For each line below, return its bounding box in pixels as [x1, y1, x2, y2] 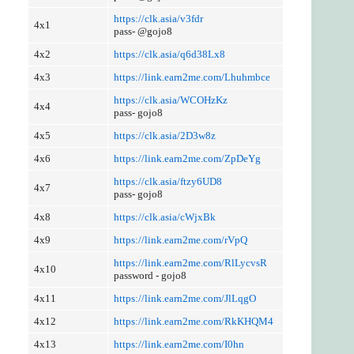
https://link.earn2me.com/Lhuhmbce [113, 70, 270, 83]
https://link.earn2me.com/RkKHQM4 [113, 314, 273, 327]
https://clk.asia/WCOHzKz [113, 93, 228, 106]
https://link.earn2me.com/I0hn [113, 337, 244, 350]
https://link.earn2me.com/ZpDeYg [113, 152, 261, 164]
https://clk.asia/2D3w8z [113, 129, 216, 141]
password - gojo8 [113, 269, 186, 281]
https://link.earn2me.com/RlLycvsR [113, 256, 267, 269]
